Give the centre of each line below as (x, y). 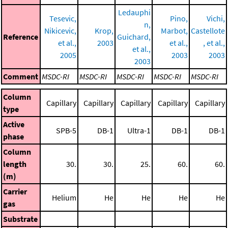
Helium (64, 198)
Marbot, (174, 31)
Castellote (208, 31)
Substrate (20, 219)
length (15, 164)
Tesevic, (63, 19)
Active (14, 124)
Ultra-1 (139, 131)
